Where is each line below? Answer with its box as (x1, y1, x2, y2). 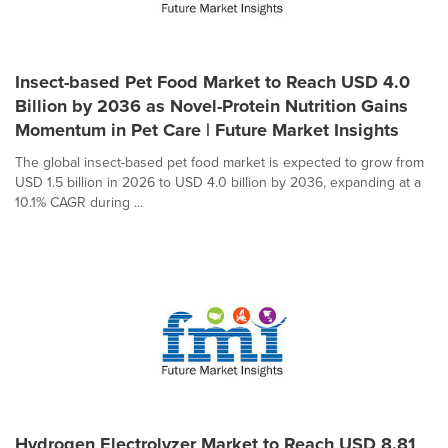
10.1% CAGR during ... (15, 192, 143, 212)
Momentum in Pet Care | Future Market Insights (15, 117, 399, 143)
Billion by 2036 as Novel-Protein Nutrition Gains (15, 93, 408, 119)
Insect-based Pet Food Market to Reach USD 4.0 (15, 69, 410, 95)
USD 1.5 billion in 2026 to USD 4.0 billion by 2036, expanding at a (15, 172, 421, 192)
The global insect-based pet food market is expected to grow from (15, 152, 424, 172)
